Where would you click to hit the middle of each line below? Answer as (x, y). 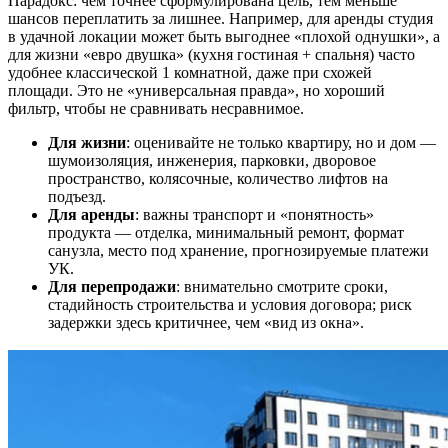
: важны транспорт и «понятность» (254, 214)
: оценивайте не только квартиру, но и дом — (281, 142)
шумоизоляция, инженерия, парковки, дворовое (212, 160)
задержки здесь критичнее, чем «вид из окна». (206, 322)
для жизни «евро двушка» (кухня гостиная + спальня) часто (211, 54)
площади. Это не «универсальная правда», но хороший (196, 90)
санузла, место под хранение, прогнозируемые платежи (238, 250)
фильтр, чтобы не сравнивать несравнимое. (156, 108)
